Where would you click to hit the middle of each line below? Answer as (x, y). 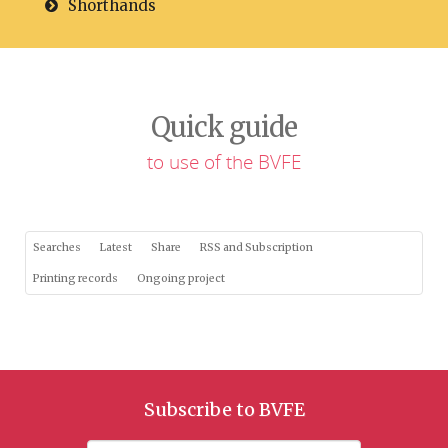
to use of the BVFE (224, 161)
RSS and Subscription (256, 247)
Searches (57, 247)
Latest (116, 247)
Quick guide (224, 127)
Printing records (75, 278)
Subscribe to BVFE (224, 409)
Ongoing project (181, 278)
